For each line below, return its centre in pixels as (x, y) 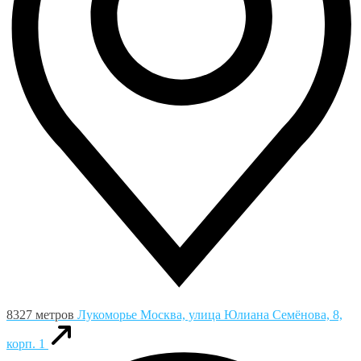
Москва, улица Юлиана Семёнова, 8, (241, 315)
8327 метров (40, 315)
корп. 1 (26, 344)
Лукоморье (109, 315)
